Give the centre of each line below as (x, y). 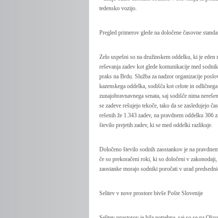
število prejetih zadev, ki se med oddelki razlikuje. (156, 125)
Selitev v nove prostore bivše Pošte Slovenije (151, 193)
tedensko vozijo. (118, 8)
